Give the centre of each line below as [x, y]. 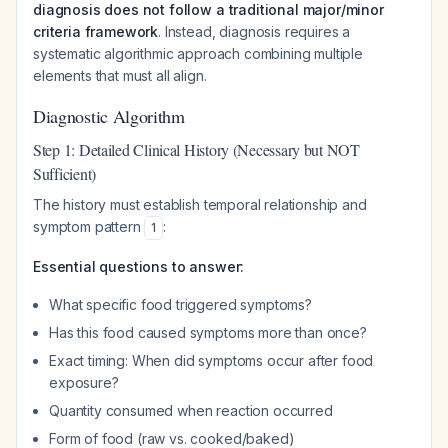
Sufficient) [65, 173]
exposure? [84, 382]
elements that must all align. [120, 75]
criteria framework [96, 31]
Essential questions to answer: [139, 266]
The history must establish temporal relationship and [200, 204]
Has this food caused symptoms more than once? [208, 332]
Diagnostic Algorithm [109, 116]
